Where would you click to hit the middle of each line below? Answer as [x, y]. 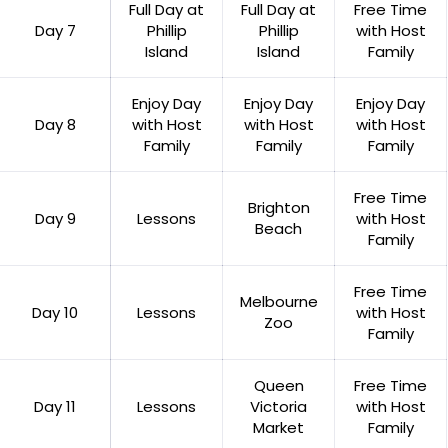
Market [278, 427]
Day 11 [55, 406]
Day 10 [55, 312]
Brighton [278, 207]
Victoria [278, 406]
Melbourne [278, 301]
